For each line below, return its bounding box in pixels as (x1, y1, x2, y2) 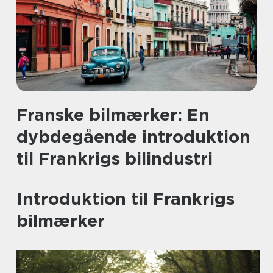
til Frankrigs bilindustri (16, 148, 213, 169)
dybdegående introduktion (16, 126, 250, 147)
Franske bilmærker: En (16, 104, 210, 125)
